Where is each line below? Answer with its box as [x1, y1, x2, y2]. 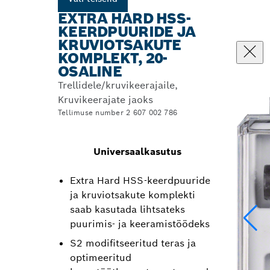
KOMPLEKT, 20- [58, 49, 168, 67]
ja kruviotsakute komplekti [70, 189, 195, 201]
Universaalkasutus [93, 145, 181, 158]
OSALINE [58, 62, 122, 81]
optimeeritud [70, 251, 131, 264]
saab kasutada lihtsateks [70, 203, 185, 216]
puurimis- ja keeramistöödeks [70, 218, 210, 230]
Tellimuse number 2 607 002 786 [58, 108, 178, 117]
